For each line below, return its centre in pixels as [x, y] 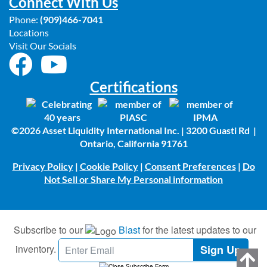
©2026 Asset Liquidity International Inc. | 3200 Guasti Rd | [133, 130]
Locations [29, 32]
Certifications [133, 87]
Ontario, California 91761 [133, 143]
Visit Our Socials [43, 46]
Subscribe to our [49, 230]
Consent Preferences [190, 166]
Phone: [24, 19]
